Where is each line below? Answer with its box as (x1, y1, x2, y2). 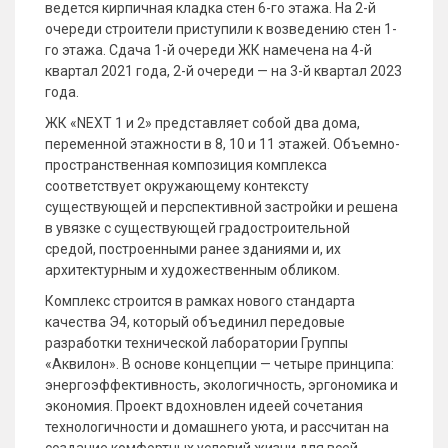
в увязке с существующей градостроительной (45, 220, 350, 236)
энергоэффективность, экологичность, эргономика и (45, 377, 398, 393)
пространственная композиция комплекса (45, 157, 327, 173)
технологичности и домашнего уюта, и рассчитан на (45, 419, 389, 435)
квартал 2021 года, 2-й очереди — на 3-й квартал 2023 (45, 63, 402, 79)
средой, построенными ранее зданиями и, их (45, 241, 341, 257)
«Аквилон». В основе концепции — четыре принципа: (45, 356, 394, 372)
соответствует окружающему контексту (45, 178, 309, 194)
